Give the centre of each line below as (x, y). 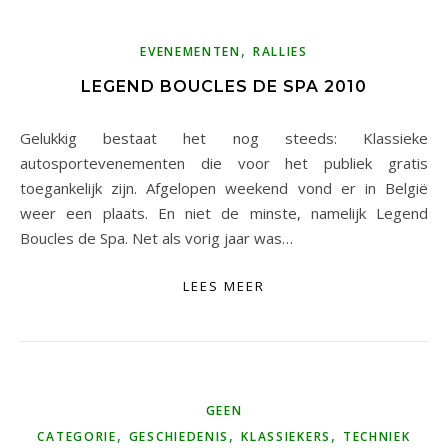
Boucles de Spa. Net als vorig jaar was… (156, 237)
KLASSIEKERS (286, 436)
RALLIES (280, 51)
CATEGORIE (77, 436)
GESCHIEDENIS (179, 436)
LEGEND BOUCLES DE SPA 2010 (224, 86)
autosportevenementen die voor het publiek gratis (224, 162)
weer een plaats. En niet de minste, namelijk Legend (224, 212)
